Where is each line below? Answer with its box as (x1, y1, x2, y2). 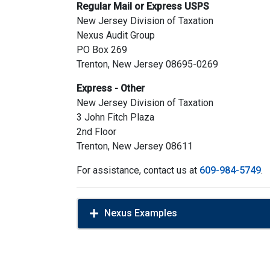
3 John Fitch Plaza (77, 111, 154, 123)
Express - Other (77, 83, 145, 94)
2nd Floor (77, 126, 116, 137)
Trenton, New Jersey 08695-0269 (77, 58, 218, 70)
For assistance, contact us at (77, 165, 199, 176)
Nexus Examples (104, 207, 177, 219)
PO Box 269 (77, 44, 127, 55)
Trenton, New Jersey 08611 (77, 140, 193, 152)
